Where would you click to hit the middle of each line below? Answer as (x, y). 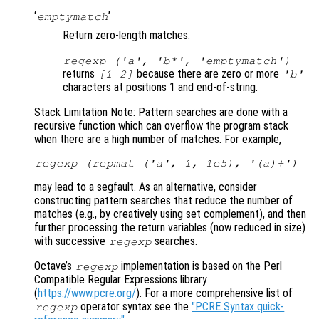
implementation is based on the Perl (200, 266)
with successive (71, 241)
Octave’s (54, 266)
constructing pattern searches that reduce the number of (163, 201)
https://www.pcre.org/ (87, 293)
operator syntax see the (135, 307)
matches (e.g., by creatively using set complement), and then (170, 214)
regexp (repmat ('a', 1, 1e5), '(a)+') (166, 163)
